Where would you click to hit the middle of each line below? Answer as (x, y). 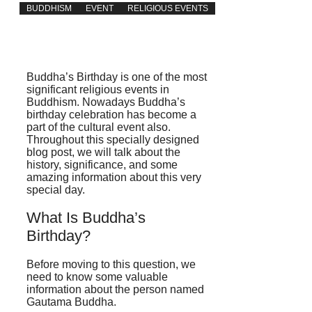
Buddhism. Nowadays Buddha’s (106, 102)
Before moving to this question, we (111, 264)
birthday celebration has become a (111, 115)
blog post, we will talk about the (103, 153)
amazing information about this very (114, 178)
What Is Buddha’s (86, 218)
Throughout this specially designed (113, 140)
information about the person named (117, 289)
